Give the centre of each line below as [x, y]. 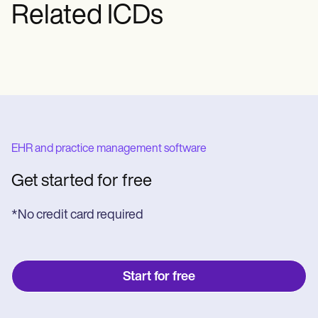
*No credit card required [77, 215]
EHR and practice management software [109, 149]
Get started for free [82, 182]
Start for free [159, 277]
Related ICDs [87, 17]
